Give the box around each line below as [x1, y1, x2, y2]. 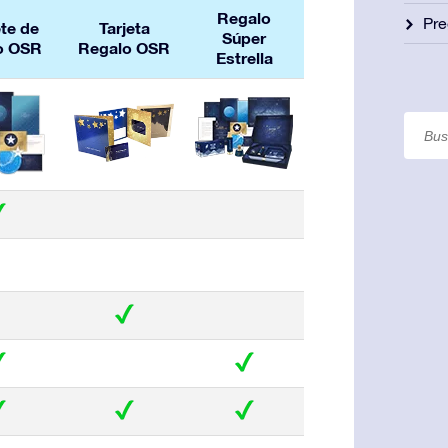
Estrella [215, 48, 273, 67]
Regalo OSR [78, 38, 170, 57]
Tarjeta [98, 18, 150, 37]
